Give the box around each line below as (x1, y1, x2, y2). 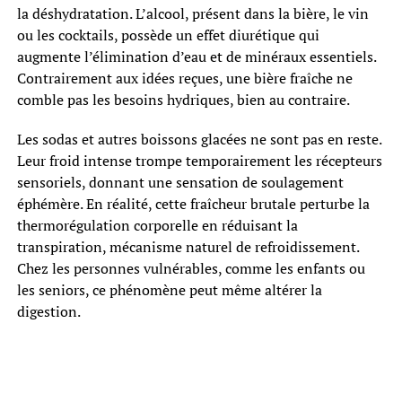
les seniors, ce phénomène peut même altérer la (16, 280, 322, 301)
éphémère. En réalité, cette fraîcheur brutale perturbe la (16, 194, 370, 214)
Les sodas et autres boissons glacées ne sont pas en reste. (16, 129, 381, 150)
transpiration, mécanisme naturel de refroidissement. (16, 237, 359, 258)
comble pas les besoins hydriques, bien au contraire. (16, 90, 350, 110)
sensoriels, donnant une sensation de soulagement (16, 172, 344, 193)
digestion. (16, 301, 81, 322)
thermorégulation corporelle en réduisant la (16, 215, 298, 236)
